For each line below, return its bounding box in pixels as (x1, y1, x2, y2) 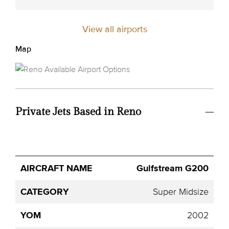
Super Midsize (153, 186, 209, 197)
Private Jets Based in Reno (15, 105, 141, 118)
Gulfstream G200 (136, 162, 209, 174)
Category (68, 170, 106, 181)
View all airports (82, 23, 147, 35)
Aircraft (22, 164, 53, 176)
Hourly (196, 170, 223, 181)
